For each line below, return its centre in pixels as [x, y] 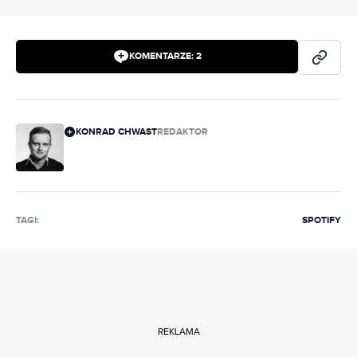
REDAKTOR [182, 131]
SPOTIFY [322, 220]
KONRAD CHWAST [116, 131]
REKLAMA [178, 332]
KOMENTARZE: [162, 57]
